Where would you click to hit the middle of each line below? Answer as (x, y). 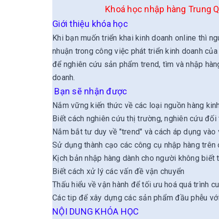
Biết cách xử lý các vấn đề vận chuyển (119, 171)
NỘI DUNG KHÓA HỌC (96, 211)
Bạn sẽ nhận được (91, 91)
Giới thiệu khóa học (91, 24)
